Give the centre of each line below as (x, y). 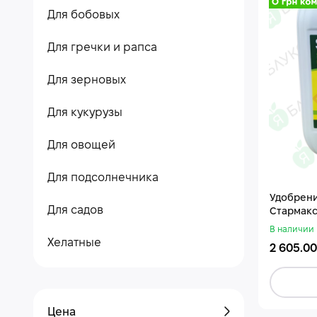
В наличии (292, 229)
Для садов (75, 211)
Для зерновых (87, 80)
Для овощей (81, 145)
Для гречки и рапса (102, 48)
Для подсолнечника (103, 178)
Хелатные (74, 243)
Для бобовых (83, 15)
